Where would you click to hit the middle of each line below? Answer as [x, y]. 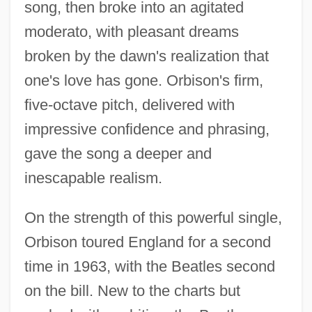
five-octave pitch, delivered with [129, 104]
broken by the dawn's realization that [146, 56]
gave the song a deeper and [118, 153]
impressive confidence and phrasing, [147, 129]
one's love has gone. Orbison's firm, [143, 80]
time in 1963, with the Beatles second [149, 266]
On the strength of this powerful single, [153, 217]
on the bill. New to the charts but [132, 290]
